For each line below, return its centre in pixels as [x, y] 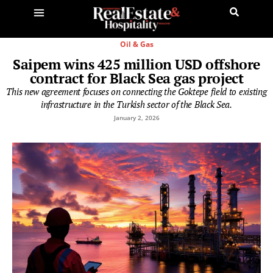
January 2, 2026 [136, 117]
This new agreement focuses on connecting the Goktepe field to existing [136, 91]
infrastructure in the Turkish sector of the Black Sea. [136, 104]
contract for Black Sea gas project [136, 78]
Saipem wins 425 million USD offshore [136, 64]
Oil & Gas [136, 44]
